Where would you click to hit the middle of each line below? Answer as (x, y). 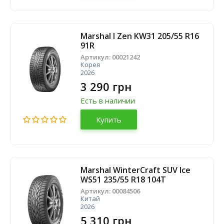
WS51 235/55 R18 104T (123, 179)
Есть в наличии (108, 100)
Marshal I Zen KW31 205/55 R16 (140, 36)
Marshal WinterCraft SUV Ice (135, 170)
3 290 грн (106, 86)
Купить (109, 119)
